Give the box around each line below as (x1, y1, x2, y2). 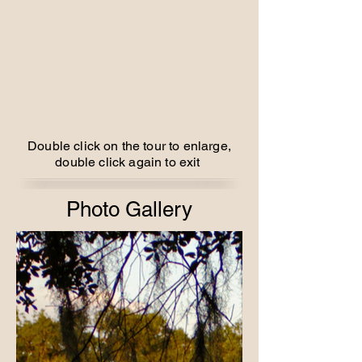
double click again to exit (55, 154, 204, 170)
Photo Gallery (66, 197, 192, 221)
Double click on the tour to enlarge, (27, 138, 231, 154)
